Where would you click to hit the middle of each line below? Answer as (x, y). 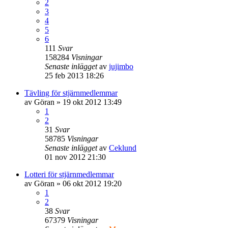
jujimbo (121, 66)
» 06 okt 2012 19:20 (88, 183)
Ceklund (123, 148)
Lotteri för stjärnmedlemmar (69, 174)
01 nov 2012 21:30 (75, 157)
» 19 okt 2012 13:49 (88, 102)
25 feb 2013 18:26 (74, 75)
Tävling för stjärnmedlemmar (71, 93)
